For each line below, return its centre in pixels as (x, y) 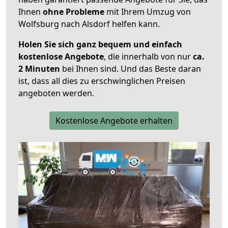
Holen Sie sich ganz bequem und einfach (100, 45)
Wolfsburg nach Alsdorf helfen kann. (89, 24)
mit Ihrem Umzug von (148, 12)
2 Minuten (39, 69)
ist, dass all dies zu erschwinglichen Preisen (102, 81)
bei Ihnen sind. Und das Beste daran (131, 69)
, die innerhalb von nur (148, 57)
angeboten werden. (56, 93)
